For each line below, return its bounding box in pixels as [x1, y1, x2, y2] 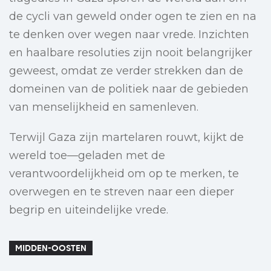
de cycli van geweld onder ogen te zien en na [9, 10, 256, 24]
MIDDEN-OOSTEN [15, 243, 87, 254]
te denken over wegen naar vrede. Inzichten [9, 28, 249, 42]
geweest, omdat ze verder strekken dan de [9, 64, 243, 78]
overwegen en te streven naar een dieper [9, 185, 234, 199]
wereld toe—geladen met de [9, 149, 165, 163]
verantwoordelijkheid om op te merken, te [9, 167, 239, 181]
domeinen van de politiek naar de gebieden [9, 82, 249, 96]
